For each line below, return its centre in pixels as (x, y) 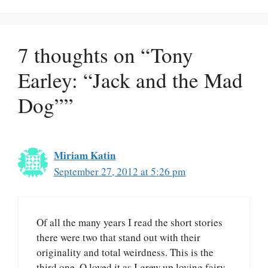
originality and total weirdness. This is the (125, 252)
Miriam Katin (85, 156)
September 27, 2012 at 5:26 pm (120, 172)
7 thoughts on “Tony (106, 55)
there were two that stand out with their (118, 237)
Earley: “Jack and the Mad (130, 80)
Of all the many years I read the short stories (130, 222)
